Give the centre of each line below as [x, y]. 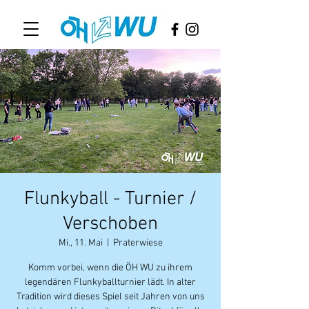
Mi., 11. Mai [80, 243]
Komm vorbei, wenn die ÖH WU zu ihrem [110, 268]
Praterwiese [138, 243]
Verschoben [110, 224]
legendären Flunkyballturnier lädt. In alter [110, 282]
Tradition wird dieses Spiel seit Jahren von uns [110, 297]
